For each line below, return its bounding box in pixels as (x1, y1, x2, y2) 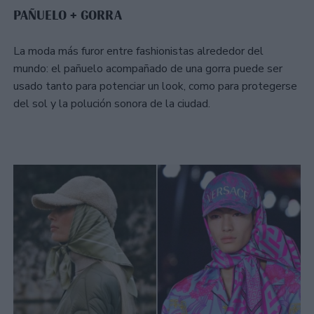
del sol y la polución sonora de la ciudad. (13, 96, 210, 112)
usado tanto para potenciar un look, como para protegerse (13, 78, 297, 95)
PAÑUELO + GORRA (13, 8, 126, 24)
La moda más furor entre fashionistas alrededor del (13, 43, 264, 60)
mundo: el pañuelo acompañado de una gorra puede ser (13, 61, 282, 77)
